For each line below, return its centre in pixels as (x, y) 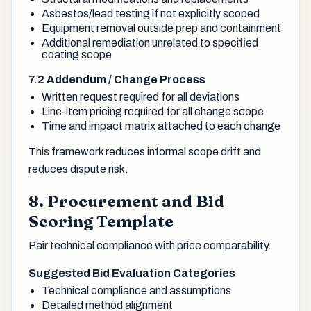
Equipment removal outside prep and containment (162, 28)
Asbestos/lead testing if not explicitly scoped (151, 13)
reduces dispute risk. (78, 169)
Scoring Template (101, 221)
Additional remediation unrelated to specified (150, 42)
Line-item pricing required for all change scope (153, 111)
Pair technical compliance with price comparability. (150, 246)
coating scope (77, 54)
